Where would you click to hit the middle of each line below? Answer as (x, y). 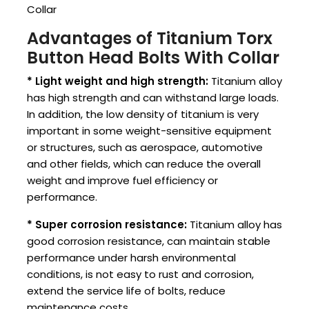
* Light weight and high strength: (118, 81)
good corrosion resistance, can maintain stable (149, 241)
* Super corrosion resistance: (107, 225)
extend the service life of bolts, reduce (126, 291)
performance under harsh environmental (131, 258)
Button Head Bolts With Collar (153, 58)
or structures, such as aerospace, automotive (145, 148)
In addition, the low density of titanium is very (143, 114)
